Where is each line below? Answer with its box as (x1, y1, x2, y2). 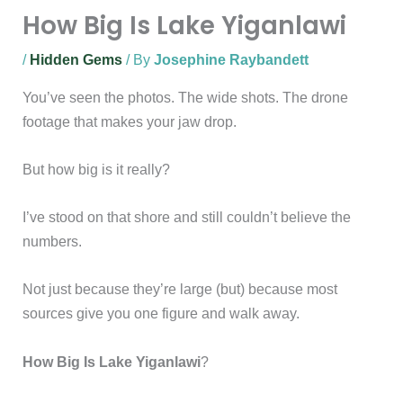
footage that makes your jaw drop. (22, 112, 237, 130)
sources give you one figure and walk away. (22, 305, 300, 322)
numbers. (22, 233, 83, 250)
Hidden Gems (30, 51, 123, 68)
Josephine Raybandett (154, 51, 309, 68)
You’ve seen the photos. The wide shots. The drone (22, 88, 349, 105)
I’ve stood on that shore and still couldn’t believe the (22, 209, 352, 226)
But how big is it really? (22, 160, 171, 177)
